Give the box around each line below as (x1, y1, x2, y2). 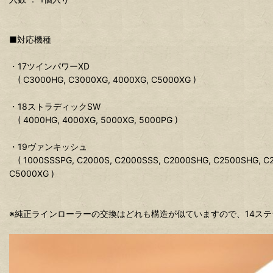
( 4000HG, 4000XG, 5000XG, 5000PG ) (9, 115, 178, 126)
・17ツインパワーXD (9, 61, 90, 72)
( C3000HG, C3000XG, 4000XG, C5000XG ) (9, 74, 196, 85)
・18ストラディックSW (9, 101, 101, 112)
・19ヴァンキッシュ (9, 141, 87, 152)
